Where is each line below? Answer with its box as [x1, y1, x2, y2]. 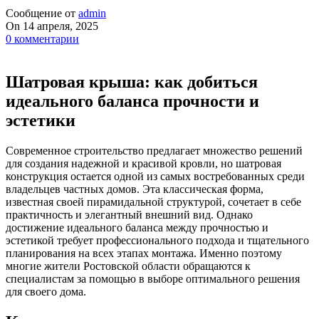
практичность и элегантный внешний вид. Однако [6, 209, 253, 221]
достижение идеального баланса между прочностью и [6, 221, 268, 234]
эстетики [6, 111, 75, 130]
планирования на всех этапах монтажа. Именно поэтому [6, 247, 282, 260]
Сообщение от [6, 7, 75, 20]
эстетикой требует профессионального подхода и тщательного [6, 234, 309, 247]
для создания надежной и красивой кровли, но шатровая [6, 157, 281, 170]
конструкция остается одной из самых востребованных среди [6, 170, 305, 183]
